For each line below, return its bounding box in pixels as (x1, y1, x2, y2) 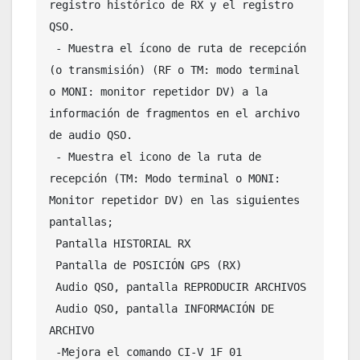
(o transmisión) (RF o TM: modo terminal (49, 63, 300, 76)
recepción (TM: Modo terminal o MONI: (49, 171, 280, 185)
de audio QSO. (49, 128, 133, 141)
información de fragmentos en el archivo (49, 106, 300, 120)
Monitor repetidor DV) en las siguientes (49, 193, 300, 207)
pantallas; (49, 215, 113, 228)
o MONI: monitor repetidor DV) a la (49, 84, 268, 98)
